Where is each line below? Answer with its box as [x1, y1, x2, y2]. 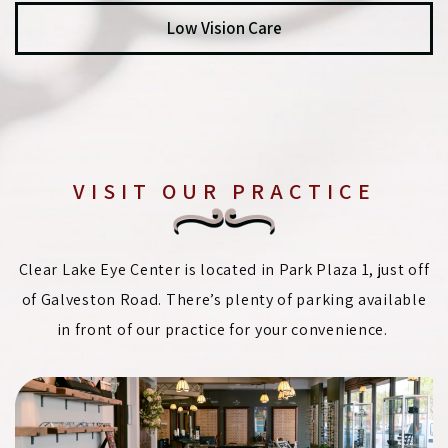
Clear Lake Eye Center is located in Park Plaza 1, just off [18, 259, 430, 280]
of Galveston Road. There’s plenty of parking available [21, 289, 427, 310]
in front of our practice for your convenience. [56, 319, 392, 340]
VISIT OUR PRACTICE [72, 177, 376, 205]
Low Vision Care [166, 17, 282, 40]
